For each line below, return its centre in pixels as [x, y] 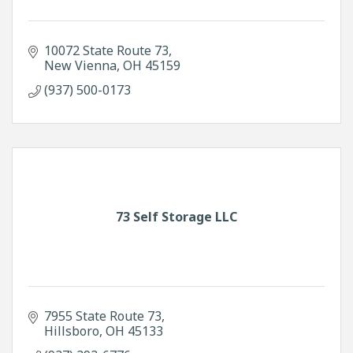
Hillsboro [72, 331]
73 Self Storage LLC [176, 216]
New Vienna [80, 65]
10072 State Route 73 [106, 50]
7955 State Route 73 [103, 316]
